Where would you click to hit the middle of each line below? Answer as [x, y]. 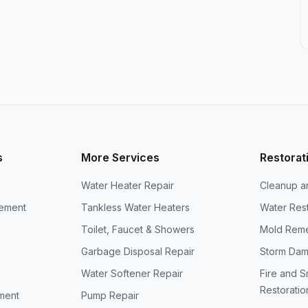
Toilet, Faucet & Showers [138, 229]
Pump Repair [110, 295]
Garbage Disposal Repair [138, 251]
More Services [121, 157]
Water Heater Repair [128, 185]
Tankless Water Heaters [136, 207]
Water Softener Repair [132, 273]
